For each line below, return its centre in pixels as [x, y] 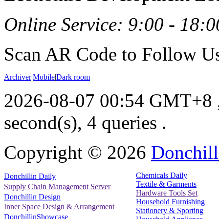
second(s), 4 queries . [85, 122]
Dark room [73, 77]
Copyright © [55, 152]
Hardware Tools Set [167, 193]
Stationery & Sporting [170, 210]
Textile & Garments [166, 184]
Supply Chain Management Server [57, 186]
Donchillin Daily [30, 176]
